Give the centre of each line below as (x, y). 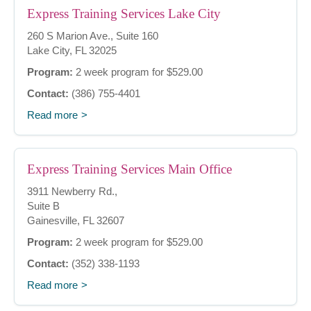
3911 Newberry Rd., (72, 192)
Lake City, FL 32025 (72, 51)
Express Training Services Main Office (129, 169)
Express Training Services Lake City (124, 14)
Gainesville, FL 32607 (76, 221)
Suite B (43, 206)
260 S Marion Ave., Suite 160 (93, 36)
